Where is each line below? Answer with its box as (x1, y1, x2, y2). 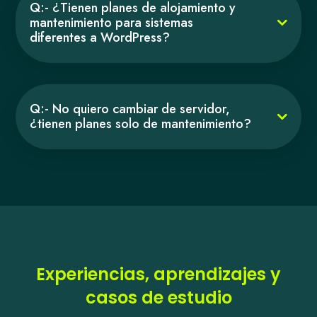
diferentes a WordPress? (30, 28, 171, 47)
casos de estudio (85, 285, 232, 309)
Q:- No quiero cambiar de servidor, (30, 99, 231, 118)
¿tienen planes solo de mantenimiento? (30, 114, 252, 133)
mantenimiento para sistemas (30, 13, 194, 32)
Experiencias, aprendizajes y (36, 262, 281, 286)
